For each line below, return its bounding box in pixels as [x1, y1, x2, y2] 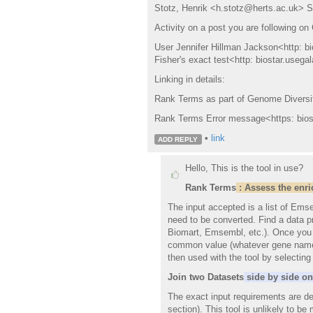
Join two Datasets [168, 272, 244, 283]
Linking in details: [154, 74, 225, 85]
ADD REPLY [158, 135, 198, 143]
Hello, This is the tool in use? [185, 163, 306, 174]
